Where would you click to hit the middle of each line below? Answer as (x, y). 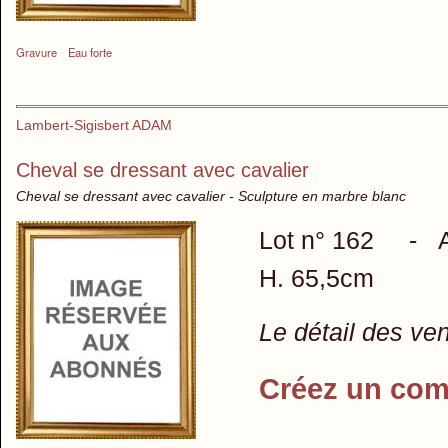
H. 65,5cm (316, 277)
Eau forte (90, 51)
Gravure (36, 51)
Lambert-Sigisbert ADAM (94, 124)
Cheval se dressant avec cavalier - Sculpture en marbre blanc (211, 195)
